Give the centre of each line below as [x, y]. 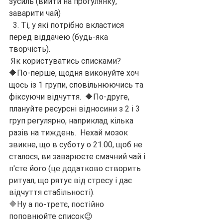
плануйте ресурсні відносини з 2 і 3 [75, 109]
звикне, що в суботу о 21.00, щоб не [77, 144]
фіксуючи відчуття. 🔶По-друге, [70, 97]
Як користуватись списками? [66, 61]
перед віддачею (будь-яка [59, 37]
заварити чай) [35, 13]
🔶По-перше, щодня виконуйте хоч [75, 73]
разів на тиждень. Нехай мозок [69, 132]
